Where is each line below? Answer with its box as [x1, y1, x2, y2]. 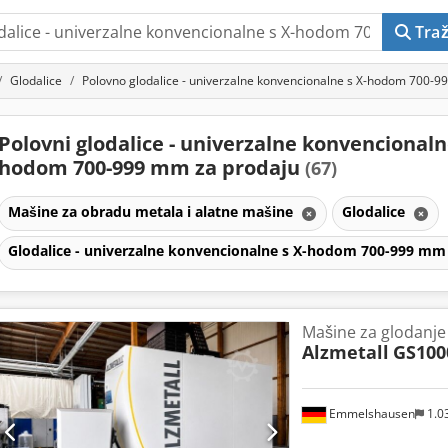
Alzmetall [301, 340, 389, 364]
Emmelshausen [325, 405, 415, 423]
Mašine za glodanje [301, 321, 446, 343]
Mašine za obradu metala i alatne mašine [7, 201, 297, 221]
